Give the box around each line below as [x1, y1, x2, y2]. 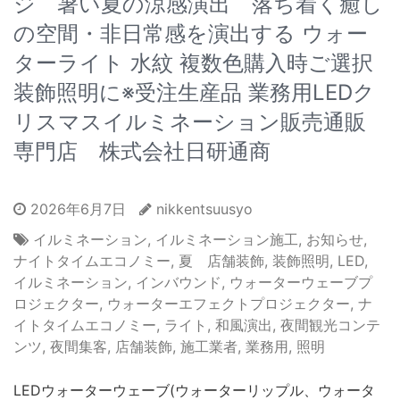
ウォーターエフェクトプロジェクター [107, 295, 350, 313]
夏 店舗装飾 [179, 252, 264, 271]
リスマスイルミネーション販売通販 [13, 109, 366, 136]
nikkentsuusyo [156, 200, 253, 219]
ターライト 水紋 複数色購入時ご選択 [13, 50, 373, 77]
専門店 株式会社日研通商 [13, 138, 271, 165]
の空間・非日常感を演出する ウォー [13, 21, 368, 47]
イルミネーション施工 [155, 230, 298, 249]
